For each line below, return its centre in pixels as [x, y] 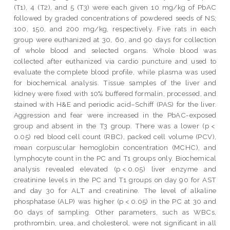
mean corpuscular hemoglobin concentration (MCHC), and [115, 147]
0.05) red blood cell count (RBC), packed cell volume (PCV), [115, 136]
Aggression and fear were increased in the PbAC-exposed [115, 115]
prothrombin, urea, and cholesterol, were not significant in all [115, 223]
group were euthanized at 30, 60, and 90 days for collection [115, 39]
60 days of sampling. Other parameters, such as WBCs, [115, 212]
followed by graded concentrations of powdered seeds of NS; [115, 18]
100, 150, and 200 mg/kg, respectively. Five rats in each [115, 28]
